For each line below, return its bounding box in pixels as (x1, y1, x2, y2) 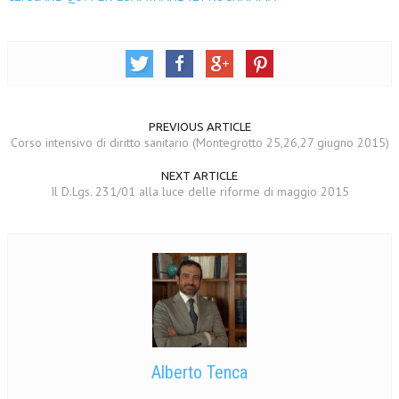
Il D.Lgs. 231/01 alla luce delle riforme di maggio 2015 (50, 183, 349, 199)
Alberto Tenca (151, 362, 248, 383)
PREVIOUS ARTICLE (148, 120, 251, 133)
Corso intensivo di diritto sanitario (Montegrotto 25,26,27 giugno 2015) (10, 134, 389, 151)
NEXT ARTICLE (161, 169, 238, 182)
